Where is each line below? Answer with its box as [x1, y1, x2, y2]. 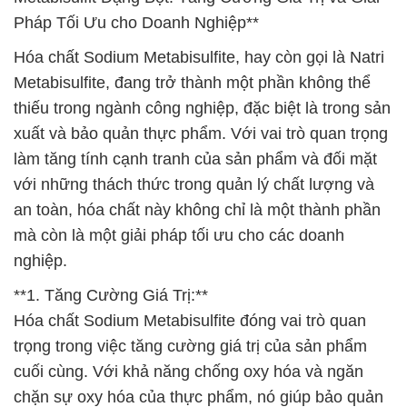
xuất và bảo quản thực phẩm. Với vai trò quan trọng [14, 124, 388, 143]
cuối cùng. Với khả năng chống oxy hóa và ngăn [14, 362, 363, 381]
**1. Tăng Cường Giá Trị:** [14, 286, 208, 304]
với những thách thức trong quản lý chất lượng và [14, 175, 374, 194]
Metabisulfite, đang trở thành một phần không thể [14, 74, 371, 92]
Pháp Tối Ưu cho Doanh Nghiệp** [14, 14, 259, 32]
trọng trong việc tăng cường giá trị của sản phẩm [14, 337, 367, 355]
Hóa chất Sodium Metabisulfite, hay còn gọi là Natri [14, 48, 384, 66]
